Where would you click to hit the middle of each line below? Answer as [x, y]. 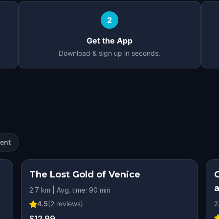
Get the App [109, 41]
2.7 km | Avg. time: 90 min [70, 190]
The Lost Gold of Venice [85, 175]
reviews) [68, 204]
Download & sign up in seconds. [109, 53]
